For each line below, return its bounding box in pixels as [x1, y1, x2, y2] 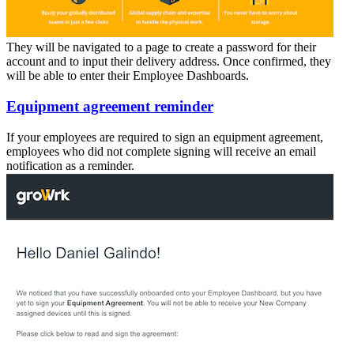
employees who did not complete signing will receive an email [6, 144, 316, 158]
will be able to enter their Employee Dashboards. [6, 69, 249, 83]
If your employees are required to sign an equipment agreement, [6, 130, 323, 144]
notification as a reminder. [6, 158, 134, 172]
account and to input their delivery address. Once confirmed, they [6, 55, 331, 69]
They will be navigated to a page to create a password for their [6, 40, 316, 55]
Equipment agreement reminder [6, 97, 213, 115]
